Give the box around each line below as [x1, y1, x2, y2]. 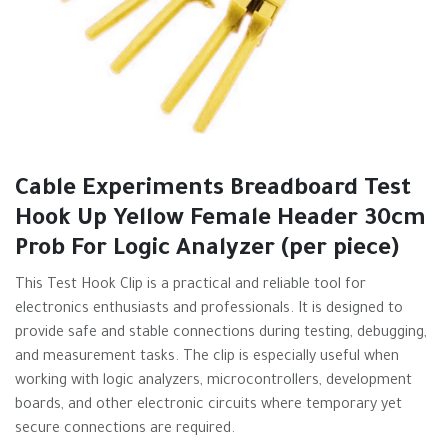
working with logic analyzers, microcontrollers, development [15, 374, 412, 390]
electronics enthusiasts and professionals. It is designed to [15, 302, 403, 318]
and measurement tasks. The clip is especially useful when [15, 350, 399, 366]
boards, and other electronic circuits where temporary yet [15, 398, 402, 414]
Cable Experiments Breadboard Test [15, 178, 411, 203]
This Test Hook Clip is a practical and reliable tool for [15, 278, 366, 294]
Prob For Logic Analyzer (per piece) [15, 238, 399, 263]
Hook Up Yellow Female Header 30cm [15, 208, 426, 233]
